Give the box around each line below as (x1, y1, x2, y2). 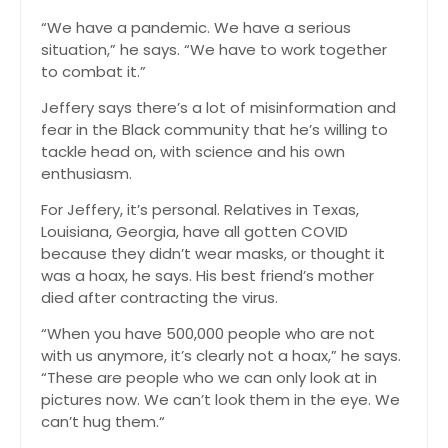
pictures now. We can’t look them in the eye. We (41, 389, 400, 410)
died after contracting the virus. (41, 287, 278, 308)
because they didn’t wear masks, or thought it (41, 243, 385, 264)
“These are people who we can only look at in (41, 367, 377, 388)
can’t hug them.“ (41, 411, 165, 432)
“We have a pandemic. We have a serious (41, 17, 351, 38)
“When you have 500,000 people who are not (41, 323, 375, 344)
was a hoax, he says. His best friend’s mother (41, 265, 374, 286)
